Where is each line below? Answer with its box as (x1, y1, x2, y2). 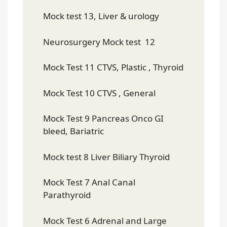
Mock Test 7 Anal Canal (43, 176, 135, 188)
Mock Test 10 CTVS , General (43, 87, 156, 99)
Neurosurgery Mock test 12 (43, 35, 157, 48)
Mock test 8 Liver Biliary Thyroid (43, 150, 170, 163)
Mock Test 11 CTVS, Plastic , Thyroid (43, 61, 183, 73)
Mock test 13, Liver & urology (43, 10, 159, 22)
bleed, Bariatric (43, 125, 104, 137)
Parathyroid (43, 189, 91, 201)
